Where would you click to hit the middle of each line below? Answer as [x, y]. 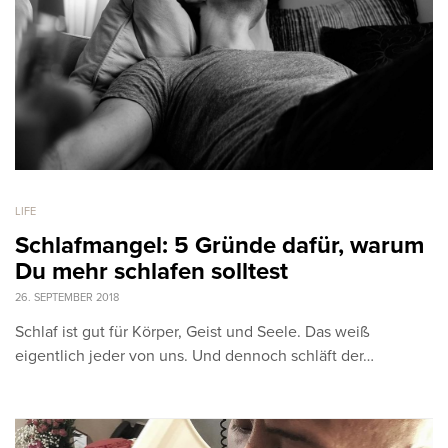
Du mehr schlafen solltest [151, 272]
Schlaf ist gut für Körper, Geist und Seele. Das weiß [192, 332]
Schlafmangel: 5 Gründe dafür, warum [219, 246]
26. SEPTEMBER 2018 [67, 298]
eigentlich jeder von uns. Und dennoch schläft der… [194, 356]
